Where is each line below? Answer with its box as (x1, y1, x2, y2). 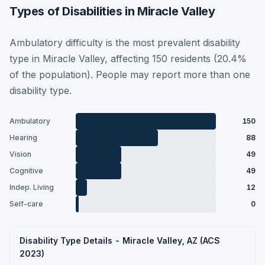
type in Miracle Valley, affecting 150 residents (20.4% (9, 52, 247, 64)
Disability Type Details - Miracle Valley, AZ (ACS (20, 235, 220, 245)
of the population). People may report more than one (9, 68, 250, 80)
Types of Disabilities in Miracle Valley (9, 4, 215, 18)
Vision (9, 150, 31, 159)
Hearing (9, 133, 37, 142)
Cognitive (9, 166, 43, 175)
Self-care (9, 199, 43, 208)
